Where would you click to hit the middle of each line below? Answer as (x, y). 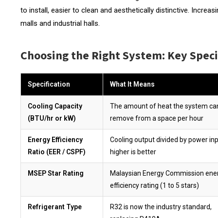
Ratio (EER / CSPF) (57, 152)
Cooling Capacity (55, 106)
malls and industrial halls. (60, 23)
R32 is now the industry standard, (161, 207)
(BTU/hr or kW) (52, 118)
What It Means (132, 84)
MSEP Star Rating (56, 173)
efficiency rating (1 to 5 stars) (154, 185)
